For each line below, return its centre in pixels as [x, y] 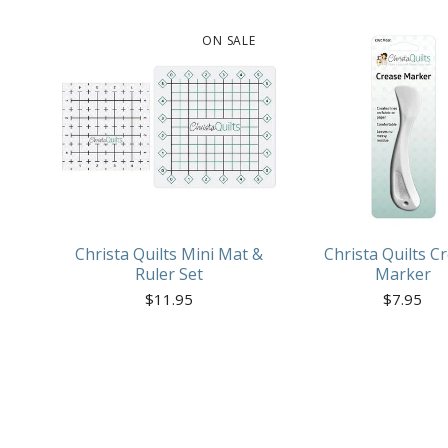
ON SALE [229, 40]
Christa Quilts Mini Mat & [168, 253]
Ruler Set [168, 273]
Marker [402, 273]
